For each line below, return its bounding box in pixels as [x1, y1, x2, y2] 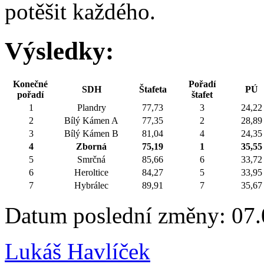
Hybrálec [74, 180, 108, 190]
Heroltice [74, 167, 108, 177]
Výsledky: [5, 37, 120, 65]
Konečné [12, 78, 48, 89]
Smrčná [77, 154, 105, 164]
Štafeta [138, 84, 167, 94]
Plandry [77, 102, 106, 113]
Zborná [76, 141, 107, 151]
